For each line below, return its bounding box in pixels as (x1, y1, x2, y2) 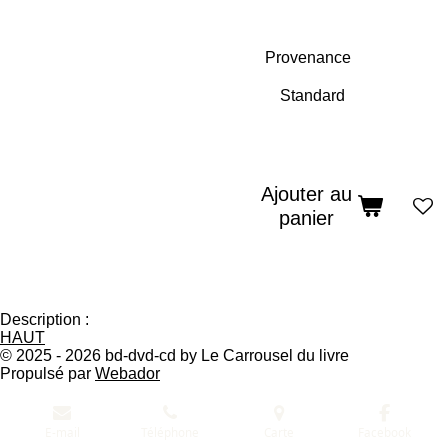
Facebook (357, 423, 411, 440)
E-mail (44, 423, 80, 440)
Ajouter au (261, 183, 352, 205)
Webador (95, 365, 160, 382)
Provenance (265, 49, 351, 66)
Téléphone (141, 423, 200, 440)
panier (279, 207, 334, 229)
